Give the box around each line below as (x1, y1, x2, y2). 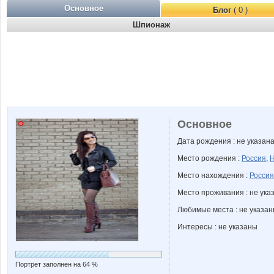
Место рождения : (177, 154, 242, 163)
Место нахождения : (177, 171, 250, 180)
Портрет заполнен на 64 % (15, 261, 98, 268)
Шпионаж (132, 20, 170, 29)
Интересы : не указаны (177, 223, 257, 231)
